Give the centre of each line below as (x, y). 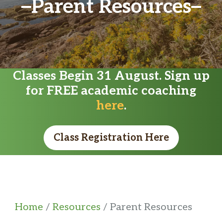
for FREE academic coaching (111, 90)
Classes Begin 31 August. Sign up (111, 76)
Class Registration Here (111, 138)
